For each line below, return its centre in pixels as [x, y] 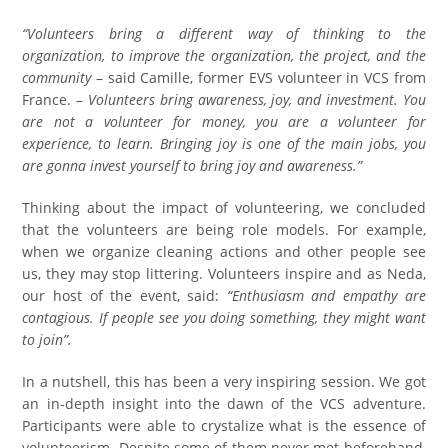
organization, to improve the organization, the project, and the [224, 55]
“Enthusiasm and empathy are [326, 295]
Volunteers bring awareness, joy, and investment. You [256, 99]
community [57, 77]
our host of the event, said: [124, 295]
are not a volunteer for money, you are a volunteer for [224, 121]
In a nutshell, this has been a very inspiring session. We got [224, 381]
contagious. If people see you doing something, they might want [224, 317]
